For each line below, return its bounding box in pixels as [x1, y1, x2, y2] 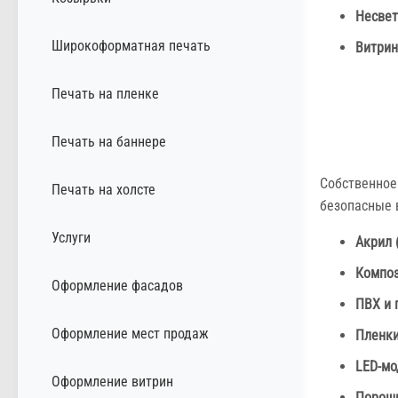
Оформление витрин [52, 372, 173, 390]
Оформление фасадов [52, 276, 183, 294]
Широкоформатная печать [52, 36, 211, 54]
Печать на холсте [52, 180, 155, 198]
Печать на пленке [52, 84, 159, 102]
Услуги [52, 228, 91, 246]
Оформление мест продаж [52, 324, 209, 342]
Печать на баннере [52, 132, 166, 150]
